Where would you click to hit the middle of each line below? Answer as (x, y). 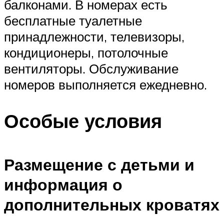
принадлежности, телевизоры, (94, 37)
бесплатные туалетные (73, 21)
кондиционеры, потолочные (86, 53)
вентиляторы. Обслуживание (91, 69)
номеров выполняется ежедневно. (105, 85)
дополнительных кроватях (112, 204)
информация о (63, 184)
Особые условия (83, 121)
